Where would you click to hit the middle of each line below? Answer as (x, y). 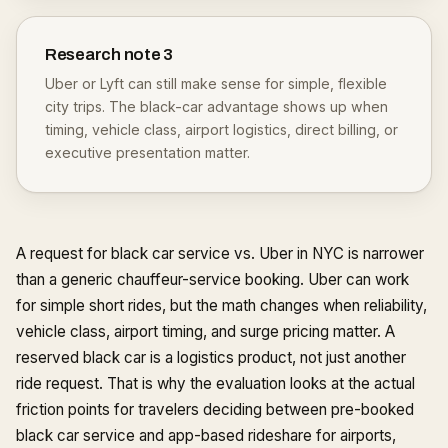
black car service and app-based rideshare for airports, (206, 435)
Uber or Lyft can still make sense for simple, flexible (216, 83)
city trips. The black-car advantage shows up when (216, 106)
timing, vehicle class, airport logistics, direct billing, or (221, 129)
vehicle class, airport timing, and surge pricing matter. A (205, 331)
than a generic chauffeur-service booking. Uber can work (212, 279)
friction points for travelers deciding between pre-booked (215, 409)
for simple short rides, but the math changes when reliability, (221, 305)
